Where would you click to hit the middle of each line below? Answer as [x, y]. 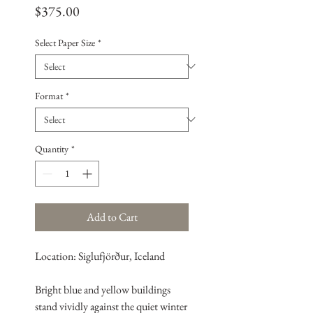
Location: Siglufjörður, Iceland [100, 256]
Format [49, 95]
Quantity [52, 148]
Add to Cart [112, 217]
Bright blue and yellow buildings [103, 289]
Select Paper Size [65, 42]
